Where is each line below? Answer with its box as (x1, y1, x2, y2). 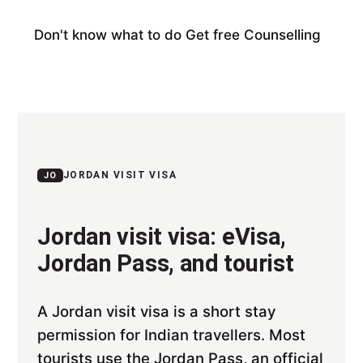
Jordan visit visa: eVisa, (37, 223, 287, 250)
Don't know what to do (34, 27, 186, 43)
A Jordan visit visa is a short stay (37, 302, 276, 320)
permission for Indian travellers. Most (37, 326, 306, 344)
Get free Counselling (186, 27, 322, 43)
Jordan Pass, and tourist (37, 250, 294, 277)
